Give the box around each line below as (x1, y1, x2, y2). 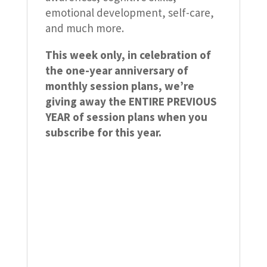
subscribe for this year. (45, 125, 162, 140)
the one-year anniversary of (45, 63, 188, 78)
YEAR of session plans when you (45, 110, 207, 125)
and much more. (45, 21, 124, 36)
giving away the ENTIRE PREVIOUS (45, 94, 216, 109)
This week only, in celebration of (45, 48, 211, 63)
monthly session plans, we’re (45, 79, 194, 94)
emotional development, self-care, (45, 5, 214, 20)
